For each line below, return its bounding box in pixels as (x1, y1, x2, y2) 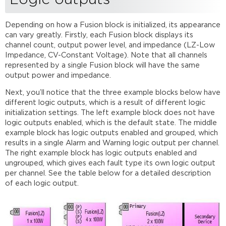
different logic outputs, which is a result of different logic (5, 99, 206, 106)
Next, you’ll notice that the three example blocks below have (5, 89, 221, 96)
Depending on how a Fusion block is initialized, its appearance (5, 21, 221, 28)
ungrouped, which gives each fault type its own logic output (5, 160, 216, 167)
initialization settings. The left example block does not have (5, 109, 215, 117)
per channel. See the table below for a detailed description (5, 170, 211, 177)
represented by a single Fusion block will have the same (5, 62, 200, 69)
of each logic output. (5, 180, 79, 187)
